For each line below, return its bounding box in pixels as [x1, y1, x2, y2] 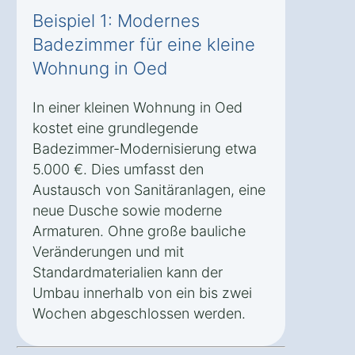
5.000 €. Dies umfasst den [32, 160, 204, 177]
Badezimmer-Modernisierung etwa [32, 139, 257, 157]
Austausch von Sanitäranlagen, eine [32, 181, 265, 198]
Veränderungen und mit [32, 242, 184, 260]
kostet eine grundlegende [32, 119, 198, 136]
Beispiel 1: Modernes [32, 10, 200, 31]
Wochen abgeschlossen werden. [32, 304, 246, 322]
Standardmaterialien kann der [32, 263, 223, 281]
